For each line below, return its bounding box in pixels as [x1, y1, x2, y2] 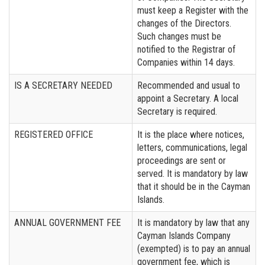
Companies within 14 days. [137, 56, 235, 68]
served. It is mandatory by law [137, 167, 248, 179]
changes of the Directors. [137, 17, 231, 29]
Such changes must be [137, 30, 221, 42]
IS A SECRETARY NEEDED [14, 79, 112, 91]
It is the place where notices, [137, 128, 244, 140]
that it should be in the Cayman [137, 180, 250, 192]
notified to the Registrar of [137, 43, 235, 55]
